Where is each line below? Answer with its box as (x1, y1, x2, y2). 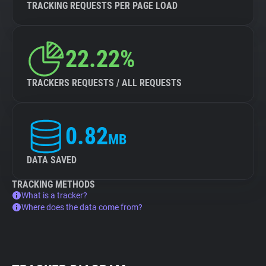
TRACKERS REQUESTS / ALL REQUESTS (27, 77, 182, 88)
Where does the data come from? (21, 202, 142, 212)
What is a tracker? (21, 191, 87, 200)
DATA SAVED (27, 154, 77, 166)
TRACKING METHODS (12, 179, 95, 190)
